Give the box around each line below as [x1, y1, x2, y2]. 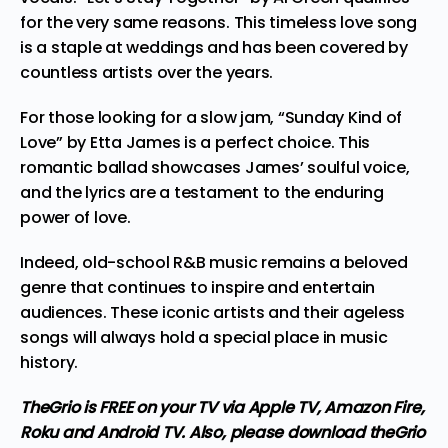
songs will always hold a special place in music [20, 325, 388, 349]
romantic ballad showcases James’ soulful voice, [20, 155, 410, 179]
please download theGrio [229, 420, 426, 444]
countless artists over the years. [20, 60, 274, 84]
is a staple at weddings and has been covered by [20, 35, 408, 59]
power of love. [20, 205, 131, 229]
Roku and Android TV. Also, [20, 420, 230, 444]
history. [20, 350, 79, 374]
